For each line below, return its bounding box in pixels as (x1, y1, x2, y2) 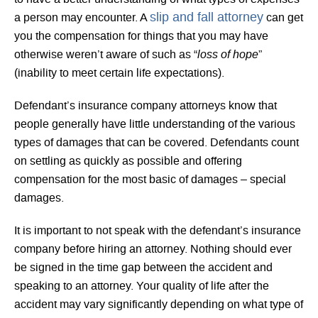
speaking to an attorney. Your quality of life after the (14, 278, 269, 293)
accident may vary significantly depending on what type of (14, 297, 303, 312)
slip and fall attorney (150, 9, 263, 26)
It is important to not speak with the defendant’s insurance (14, 223, 301, 238)
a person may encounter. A (14, 10, 150, 25)
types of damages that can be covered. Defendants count (14, 135, 299, 150)
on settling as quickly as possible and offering (14, 153, 242, 168)
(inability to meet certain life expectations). (14, 65, 224, 80)
